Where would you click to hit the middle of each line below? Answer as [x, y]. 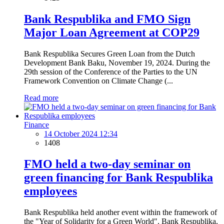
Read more [41, 97]
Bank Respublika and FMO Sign [107, 19]
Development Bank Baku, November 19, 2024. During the [117, 62]
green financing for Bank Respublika [118, 177]
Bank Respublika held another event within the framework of [120, 212]
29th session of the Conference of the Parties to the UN [111, 71]
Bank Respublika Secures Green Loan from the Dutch [109, 53]
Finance [36, 124]
